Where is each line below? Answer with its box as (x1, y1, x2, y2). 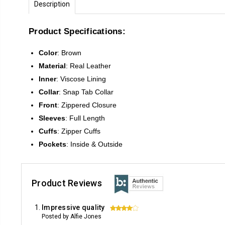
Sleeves (39, 114, 65, 122)
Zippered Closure (59, 101, 117, 109)
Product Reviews (32, 177, 104, 188)
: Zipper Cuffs (57, 127, 100, 135)
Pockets (39, 140, 66, 148)
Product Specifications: (29, 27, 126, 36)
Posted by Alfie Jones (42, 213, 101, 220)
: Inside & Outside (66, 140, 123, 148)
